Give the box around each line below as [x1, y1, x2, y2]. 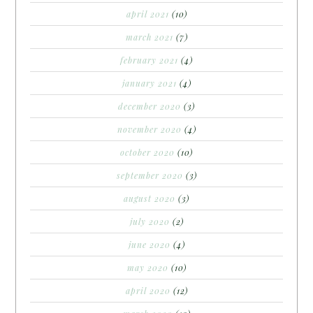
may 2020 [126, 261, 168, 273]
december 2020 [118, 100, 181, 112]
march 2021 [125, 31, 173, 43]
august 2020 [124, 192, 175, 204]
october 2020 [120, 146, 175, 158]
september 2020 [116, 169, 183, 181]
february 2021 [120, 54, 178, 66]
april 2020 [125, 284, 170, 296]
